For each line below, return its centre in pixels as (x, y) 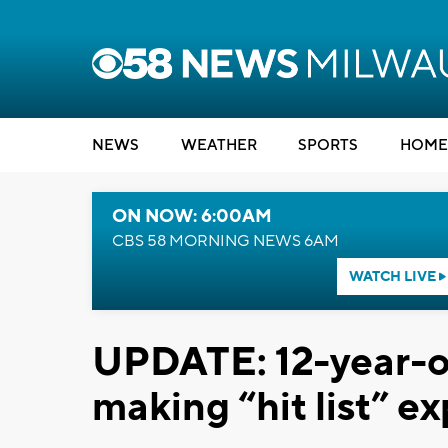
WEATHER (218, 145)
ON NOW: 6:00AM (192, 216)
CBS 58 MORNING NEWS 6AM (225, 241)
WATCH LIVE (393, 277)
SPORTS (328, 145)
